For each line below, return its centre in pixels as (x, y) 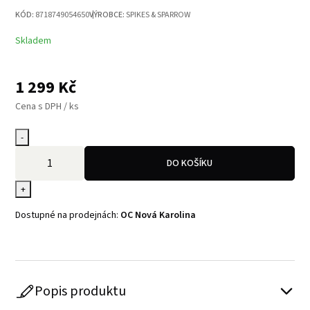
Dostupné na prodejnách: (68, 215)
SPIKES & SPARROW (158, 15)
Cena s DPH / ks (47, 106)
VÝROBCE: (107, 15)
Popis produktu (81, 291)
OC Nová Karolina (158, 215)
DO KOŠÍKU (190, 163)
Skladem (34, 40)
